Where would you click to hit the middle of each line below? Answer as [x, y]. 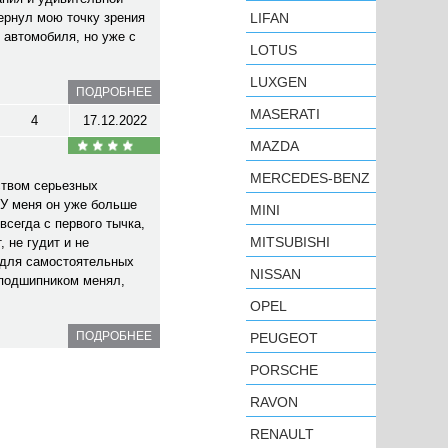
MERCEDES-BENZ [310, 178]
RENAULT [282, 434]
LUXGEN [278, 82]
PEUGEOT [284, 338]
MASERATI [285, 114]
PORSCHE [284, 370]
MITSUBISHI [290, 242]
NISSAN [275, 274]
